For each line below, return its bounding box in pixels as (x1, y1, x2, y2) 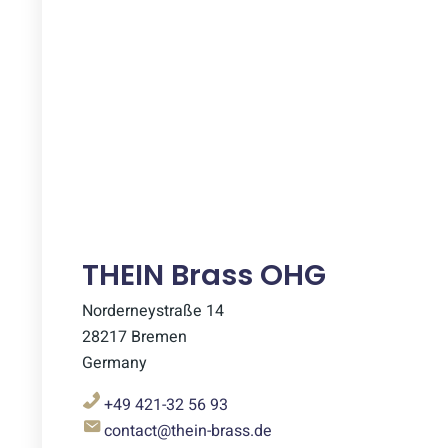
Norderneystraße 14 (82, 299, 224, 323)
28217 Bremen (82, 325, 187, 349)
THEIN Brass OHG (82, 255, 326, 295)
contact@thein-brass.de (100, 419, 272, 443)
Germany (82, 351, 147, 375)
